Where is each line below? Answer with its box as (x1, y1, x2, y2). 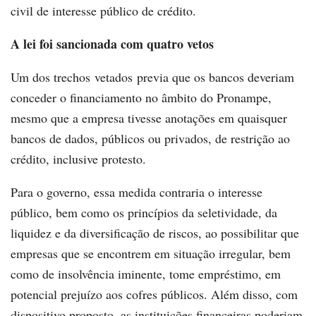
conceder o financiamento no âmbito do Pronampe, (11, 89, 272, 107)
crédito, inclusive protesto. (11, 150, 146, 168)
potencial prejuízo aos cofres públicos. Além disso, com (11, 286, 298, 303)
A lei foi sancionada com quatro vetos (11, 35, 214, 54)
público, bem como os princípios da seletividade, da (11, 204, 277, 221)
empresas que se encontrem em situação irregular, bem (11, 245, 291, 262)
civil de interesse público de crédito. (11, 2, 196, 20)
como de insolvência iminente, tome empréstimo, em (11, 265, 281, 283)
